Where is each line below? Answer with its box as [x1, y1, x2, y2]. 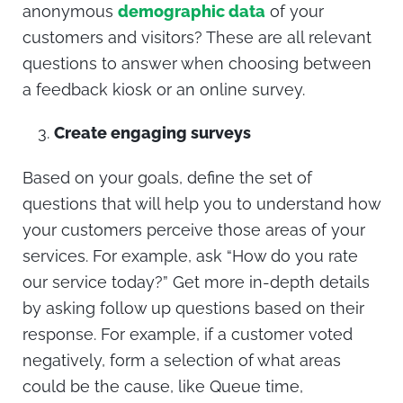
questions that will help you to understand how [22, 193, 381, 213]
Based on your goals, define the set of [22, 167, 312, 187]
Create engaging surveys [54, 123, 255, 143]
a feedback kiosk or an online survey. [22, 79, 305, 99]
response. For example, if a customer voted [22, 324, 353, 344]
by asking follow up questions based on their [22, 298, 364, 318]
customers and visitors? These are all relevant [22, 27, 372, 47]
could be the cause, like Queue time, [22, 376, 303, 396]
